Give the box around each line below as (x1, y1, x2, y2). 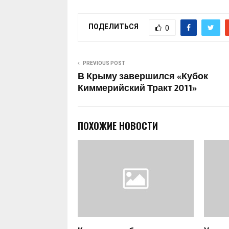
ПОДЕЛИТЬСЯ (88, 22, 139, 31)
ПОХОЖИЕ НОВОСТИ (78, 119, 158, 132)
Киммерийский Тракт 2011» (78, 80, 197, 96)
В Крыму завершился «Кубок (78, 68, 208, 84)
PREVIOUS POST (83, 60, 125, 66)
